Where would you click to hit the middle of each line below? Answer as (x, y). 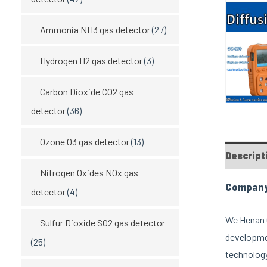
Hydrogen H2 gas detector (91, 60)
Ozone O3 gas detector (85, 141)
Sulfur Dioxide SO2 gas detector (103, 222)
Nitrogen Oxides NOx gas (89, 172)
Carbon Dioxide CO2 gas (87, 91)
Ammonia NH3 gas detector (95, 29)
